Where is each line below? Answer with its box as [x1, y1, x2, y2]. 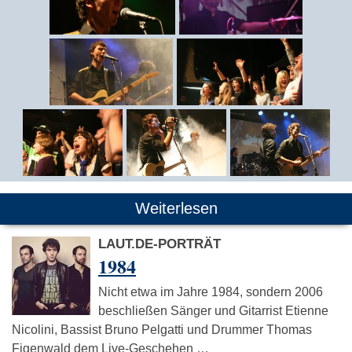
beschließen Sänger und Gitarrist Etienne [98, 304, 328, 317]
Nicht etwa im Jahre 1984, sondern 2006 [98, 285, 323, 299]
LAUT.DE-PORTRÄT [98, 236, 221, 251]
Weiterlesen [134, 200, 218, 217]
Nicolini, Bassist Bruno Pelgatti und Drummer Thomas [12, 323, 312, 336]
